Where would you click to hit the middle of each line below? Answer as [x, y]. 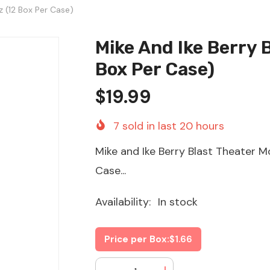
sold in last [150, 126]
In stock [178, 202]
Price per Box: [137, 240]
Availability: [123, 202]
